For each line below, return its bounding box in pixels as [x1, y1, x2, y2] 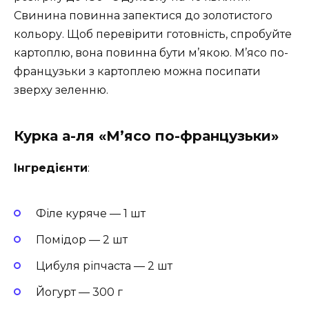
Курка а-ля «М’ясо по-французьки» [14, 128, 279, 145]
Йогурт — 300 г [36, 286, 123, 299]
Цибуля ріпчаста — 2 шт [36, 259, 172, 272]
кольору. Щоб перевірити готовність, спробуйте [14, 28, 292, 41]
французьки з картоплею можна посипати [14, 65, 261, 79]
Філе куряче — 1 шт [36, 206, 146, 220]
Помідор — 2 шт [36, 232, 128, 246]
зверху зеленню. [14, 83, 108, 97]
